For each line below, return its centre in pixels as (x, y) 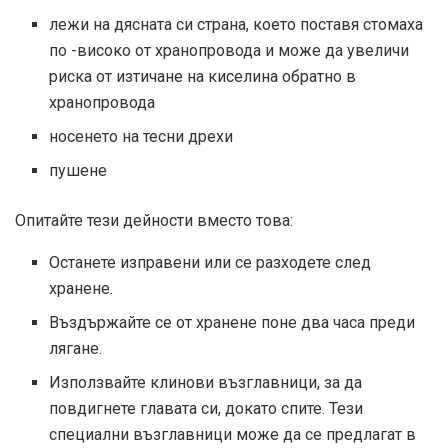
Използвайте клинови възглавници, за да (206, 383)
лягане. (76, 349)
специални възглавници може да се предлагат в (233, 435)
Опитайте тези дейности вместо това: (154, 221)
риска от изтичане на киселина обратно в (203, 77)
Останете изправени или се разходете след (210, 263)
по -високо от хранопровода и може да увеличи (229, 51)
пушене (78, 171)
